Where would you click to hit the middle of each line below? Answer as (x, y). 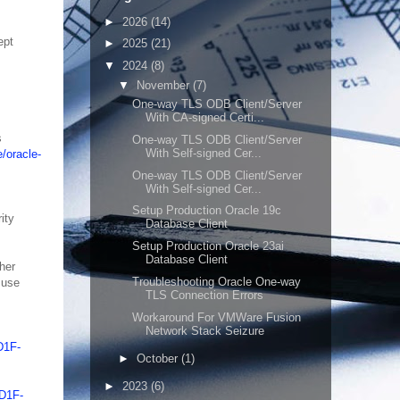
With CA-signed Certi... (205, 117)
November (164, 85)
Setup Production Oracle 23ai (208, 246)
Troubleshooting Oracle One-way (217, 281)
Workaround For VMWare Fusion (217, 317)
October (158, 358)
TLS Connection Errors (205, 295)
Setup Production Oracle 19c (207, 211)
